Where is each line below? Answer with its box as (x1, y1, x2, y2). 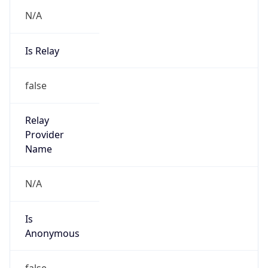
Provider (25, 128, 64, 142)
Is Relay (25, 44, 59, 57)
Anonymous (25, 226, 80, 240)
